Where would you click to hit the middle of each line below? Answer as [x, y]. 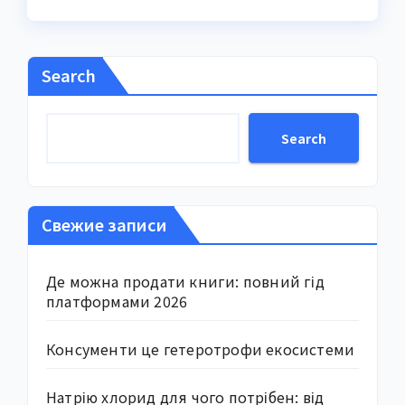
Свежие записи [104, 225]
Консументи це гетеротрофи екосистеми [201, 349]
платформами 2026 [117, 301]
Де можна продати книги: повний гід [185, 282]
